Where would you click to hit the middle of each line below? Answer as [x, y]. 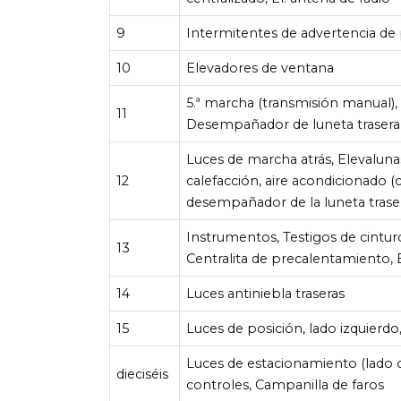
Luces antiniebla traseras [266, 293]
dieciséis [143, 374]
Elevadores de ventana [260, 68]
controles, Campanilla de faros [286, 384]
